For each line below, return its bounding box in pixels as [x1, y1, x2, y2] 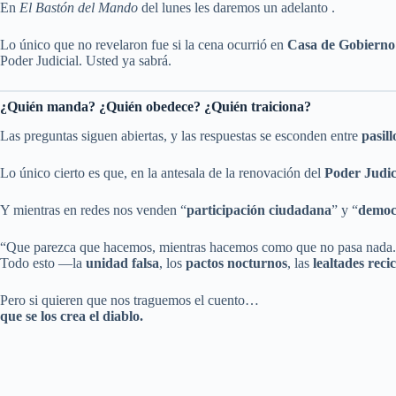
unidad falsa [86, 255, 159, 270]
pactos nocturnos [186, 255, 287, 270]
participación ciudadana [187, 202, 331, 217]
